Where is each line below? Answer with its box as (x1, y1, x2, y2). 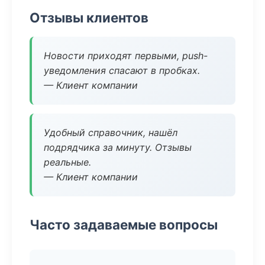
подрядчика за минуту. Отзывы (44, 141, 192, 153)
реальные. (44, 156, 91, 168)
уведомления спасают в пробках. (44, 64, 200, 76)
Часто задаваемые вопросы (30, 216, 218, 232)
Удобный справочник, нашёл (44, 127, 177, 138)
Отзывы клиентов (30, 9, 148, 25)
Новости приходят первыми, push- (44, 50, 208, 62)
